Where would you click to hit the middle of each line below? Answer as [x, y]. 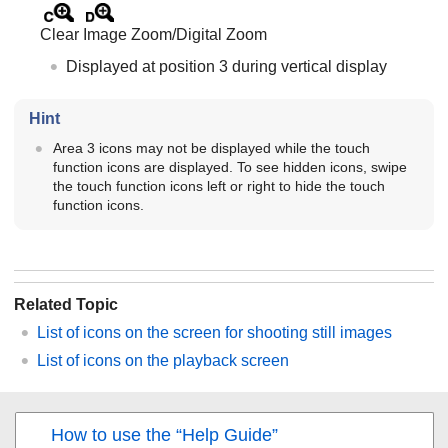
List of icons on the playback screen [163, 360]
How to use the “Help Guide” [164, 434]
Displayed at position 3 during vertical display [226, 66]
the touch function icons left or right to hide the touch [218, 185]
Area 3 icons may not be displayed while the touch [211, 147]
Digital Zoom [221, 34]
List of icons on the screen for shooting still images [214, 332]
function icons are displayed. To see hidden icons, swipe [229, 166]
